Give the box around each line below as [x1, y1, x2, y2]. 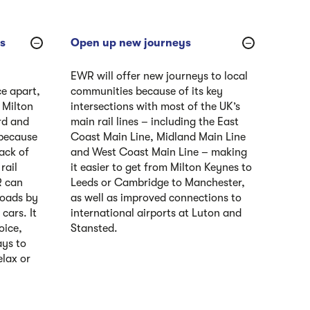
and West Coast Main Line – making [71, 146, 247, 159]
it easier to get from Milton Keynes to [71, 161, 252, 174]
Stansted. [71, 222, 118, 235]
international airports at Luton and [71, 207, 241, 220]
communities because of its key [71, 85, 223, 98]
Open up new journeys [71, 37, 191, 50]
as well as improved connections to [71, 192, 241, 205]
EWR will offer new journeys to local [71, 70, 248, 83]
